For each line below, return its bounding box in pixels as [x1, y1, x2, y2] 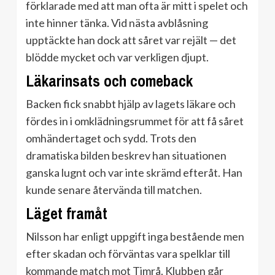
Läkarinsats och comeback [26, 71, 193, 92]
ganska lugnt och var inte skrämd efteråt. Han [26, 166, 242, 180]
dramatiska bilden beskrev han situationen [26, 149, 227, 163]
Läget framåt [26, 203, 107, 225]
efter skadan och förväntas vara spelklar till [26, 247, 230, 261]
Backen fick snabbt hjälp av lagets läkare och [26, 97, 236, 111]
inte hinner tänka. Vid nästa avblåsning [26, 16, 208, 30]
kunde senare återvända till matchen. [26, 183, 202, 197]
